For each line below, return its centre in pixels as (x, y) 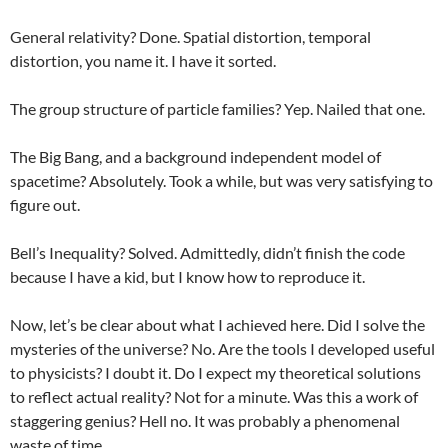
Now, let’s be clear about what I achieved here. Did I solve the (217, 324)
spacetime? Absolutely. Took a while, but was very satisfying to (221, 180)
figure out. (45, 204)
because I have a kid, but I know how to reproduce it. (187, 276)
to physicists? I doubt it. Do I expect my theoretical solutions (215, 372)
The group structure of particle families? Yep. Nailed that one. (217, 108)
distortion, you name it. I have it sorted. (143, 60)
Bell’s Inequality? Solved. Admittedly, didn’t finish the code (207, 252)
